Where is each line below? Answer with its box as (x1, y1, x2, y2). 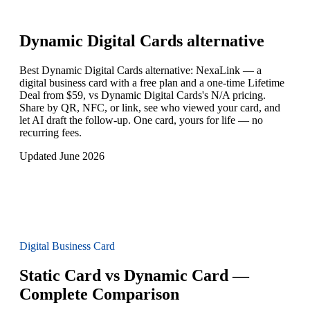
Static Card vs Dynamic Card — (19, 266, 249, 285)
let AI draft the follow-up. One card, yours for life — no (19, 114, 263, 127)
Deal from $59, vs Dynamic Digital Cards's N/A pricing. (19, 89, 266, 102)
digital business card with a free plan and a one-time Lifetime (19, 77, 284, 89)
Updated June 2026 (19, 150, 104, 163)
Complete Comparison (19, 285, 179, 304)
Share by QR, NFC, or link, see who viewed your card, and (19, 102, 280, 114)
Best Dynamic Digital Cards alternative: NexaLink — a (19, 64, 262, 77)
